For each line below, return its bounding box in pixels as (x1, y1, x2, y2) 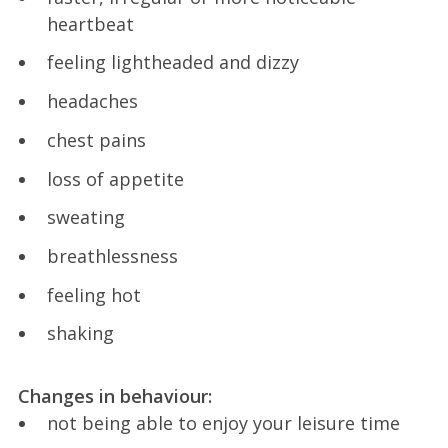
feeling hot (46, 282, 141, 307)
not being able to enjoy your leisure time (46, 411, 400, 436)
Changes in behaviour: (17, 384, 212, 409)
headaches (46, 89, 138, 114)
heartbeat (46, 11, 134, 36)
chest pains (46, 127, 146, 152)
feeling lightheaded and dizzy (46, 50, 299, 75)
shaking (46, 321, 114, 346)
